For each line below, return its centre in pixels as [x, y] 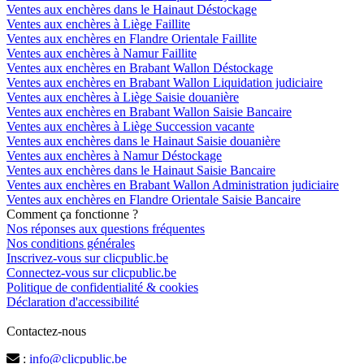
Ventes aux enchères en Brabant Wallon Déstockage [140, 68]
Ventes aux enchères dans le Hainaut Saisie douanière [143, 141]
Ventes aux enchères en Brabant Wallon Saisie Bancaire [149, 112]
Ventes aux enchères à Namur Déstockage [114, 156]
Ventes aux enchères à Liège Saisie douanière [123, 97]
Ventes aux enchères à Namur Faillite [102, 54]
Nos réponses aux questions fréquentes [106, 229]
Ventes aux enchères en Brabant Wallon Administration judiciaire [173, 185]
